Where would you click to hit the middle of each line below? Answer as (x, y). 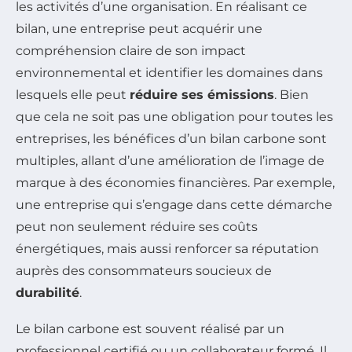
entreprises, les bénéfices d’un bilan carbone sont (171, 139)
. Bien (291, 95)
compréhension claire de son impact (131, 51)
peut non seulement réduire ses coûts (137, 227)
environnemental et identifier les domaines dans (169, 73)
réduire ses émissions (202, 95)
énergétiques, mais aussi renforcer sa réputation (167, 249)
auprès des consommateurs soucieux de (144, 271)
